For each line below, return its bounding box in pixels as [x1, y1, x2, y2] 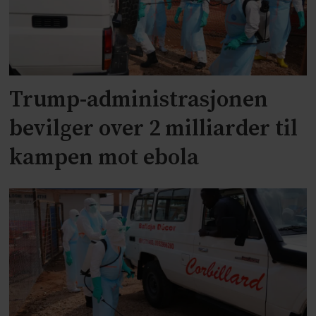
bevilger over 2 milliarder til [9, 114, 298, 143]
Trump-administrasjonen [9, 85, 269, 114]
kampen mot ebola [9, 143, 200, 172]
